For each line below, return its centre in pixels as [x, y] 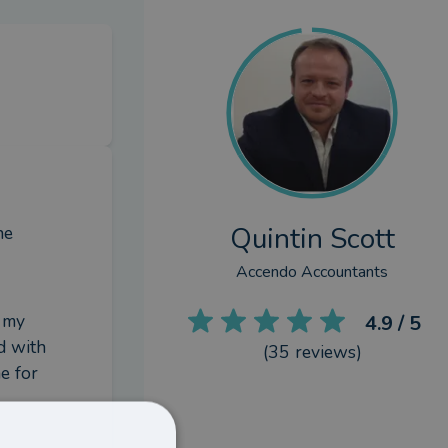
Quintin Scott [312, 239]
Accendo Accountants [312, 272]
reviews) [325, 352]
